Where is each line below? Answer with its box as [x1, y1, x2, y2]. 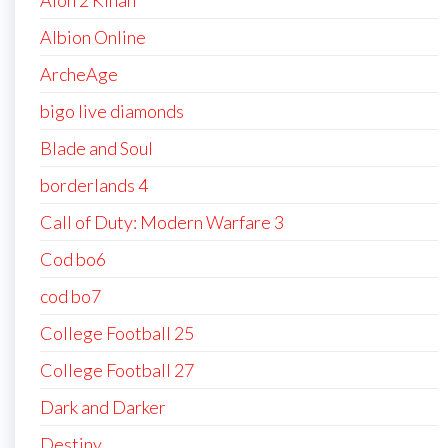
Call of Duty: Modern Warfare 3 [40, 211, 284, 234]
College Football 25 [40, 322, 194, 345]
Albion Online [40, 26, 146, 49]
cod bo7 [40, 285, 101, 308]
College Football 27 [40, 359, 194, 382]
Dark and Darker [40, 396, 166, 419]
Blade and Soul [40, 137, 153, 160]
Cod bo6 [40, 248, 106, 271]
